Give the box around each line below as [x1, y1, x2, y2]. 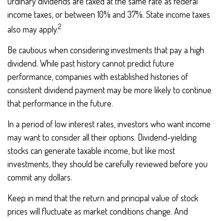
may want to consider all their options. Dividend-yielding [7, 132, 196, 143]
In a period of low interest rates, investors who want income [7, 118, 211, 129]
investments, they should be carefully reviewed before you [7, 158, 208, 169]
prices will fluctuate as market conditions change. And [7, 206, 188, 217]
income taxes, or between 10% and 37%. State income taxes [7, 9, 210, 20]
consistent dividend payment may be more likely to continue [7, 84, 212, 95]
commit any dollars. [7, 172, 72, 183]
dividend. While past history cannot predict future [7, 58, 174, 69]
